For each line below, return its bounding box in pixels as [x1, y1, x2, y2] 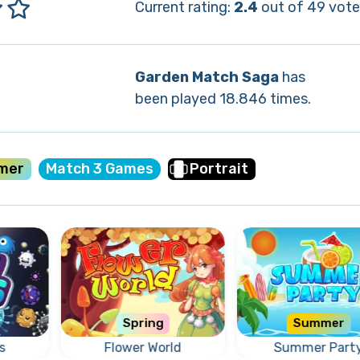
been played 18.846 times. [134, 90, 311, 108]
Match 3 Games [45, 160, 153, 178]
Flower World [104, 339, 182, 355]
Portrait [189, 160, 248, 178]
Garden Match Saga [134, 68, 279, 86]
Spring [122, 316, 164, 331]
